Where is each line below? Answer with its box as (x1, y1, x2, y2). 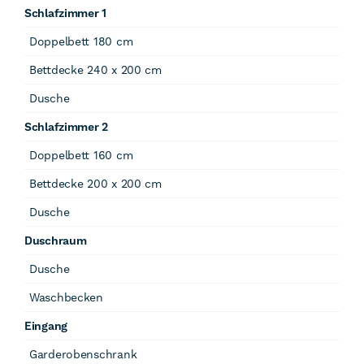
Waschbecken (29, 291, 103, 304)
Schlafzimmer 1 (24, 6, 107, 19)
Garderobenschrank (29, 348, 137, 361)
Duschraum (24, 234, 87, 247)
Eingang (24, 319, 68, 332)
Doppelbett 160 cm (29, 149, 133, 162)
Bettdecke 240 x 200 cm (29, 63, 162, 76)
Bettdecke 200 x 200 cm (29, 177, 162, 190)
